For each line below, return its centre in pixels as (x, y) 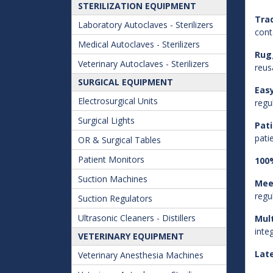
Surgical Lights (106, 120)
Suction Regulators (115, 198)
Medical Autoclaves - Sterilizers (139, 44)
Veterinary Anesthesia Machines (141, 255)
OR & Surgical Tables (119, 140)
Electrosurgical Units (118, 101)
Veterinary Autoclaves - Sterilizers (144, 64)
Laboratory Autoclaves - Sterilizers (146, 25)
